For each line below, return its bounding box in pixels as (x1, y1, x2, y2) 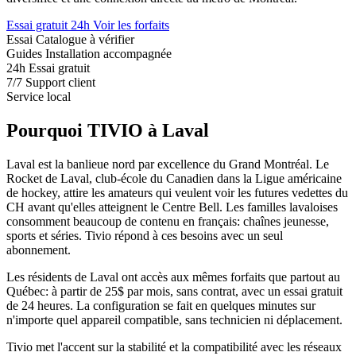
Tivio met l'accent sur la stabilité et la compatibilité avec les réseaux (6, 339, 342, 354)
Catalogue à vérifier (36, 32, 134, 46)
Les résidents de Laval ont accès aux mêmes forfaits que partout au (6, 269, 340, 284)
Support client (25, 75, 95, 89)
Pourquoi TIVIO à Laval (6, 119, 209, 141)
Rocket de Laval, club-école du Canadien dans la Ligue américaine (6, 171, 342, 185)
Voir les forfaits (93, 17, 169, 32)
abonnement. (6, 242, 71, 257)
